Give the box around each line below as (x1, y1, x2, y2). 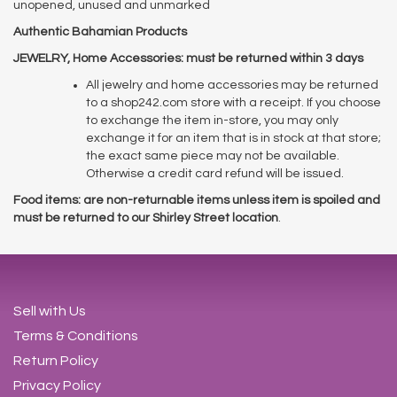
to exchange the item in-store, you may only (86, 113, 339, 127)
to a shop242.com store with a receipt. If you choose (86, 96, 381, 109)
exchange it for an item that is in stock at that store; (86, 131, 381, 144)
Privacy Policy (13, 378, 101, 393)
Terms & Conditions (13, 328, 138, 343)
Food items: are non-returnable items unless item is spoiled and (13, 193, 380, 206)
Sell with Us (13, 303, 86, 318)
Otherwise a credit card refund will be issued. (86, 167, 344, 180)
